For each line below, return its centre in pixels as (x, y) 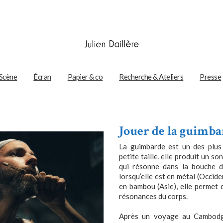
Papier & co (85, 77)
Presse (211, 77)
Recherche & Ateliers (151, 77)
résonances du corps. (153, 196)
